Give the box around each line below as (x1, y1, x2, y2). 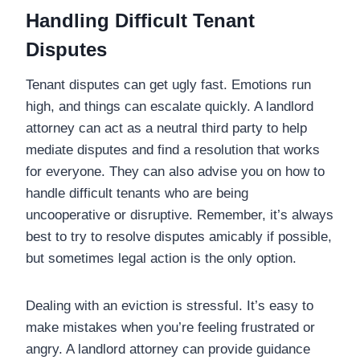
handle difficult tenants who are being (26, 185, 248, 201)
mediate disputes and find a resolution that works (26, 141, 320, 157)
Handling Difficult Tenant (26, 9, 255, 31)
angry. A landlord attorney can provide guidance (26, 341, 310, 357)
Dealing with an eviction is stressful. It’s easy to (26, 297, 313, 313)
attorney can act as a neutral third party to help (26, 120, 307, 136)
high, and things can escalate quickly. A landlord (26, 98, 313, 114)
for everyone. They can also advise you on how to (26, 163, 325, 179)
